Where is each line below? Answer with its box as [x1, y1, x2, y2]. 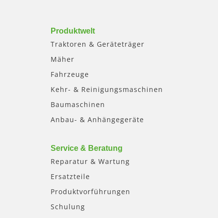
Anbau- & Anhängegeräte [51, 115, 144, 125]
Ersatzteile [51, 172, 90, 182]
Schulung [51, 202, 85, 212]
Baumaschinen [51, 100, 105, 109]
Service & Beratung [51, 144, 123, 153]
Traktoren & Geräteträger [51, 39, 145, 49]
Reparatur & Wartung [51, 157, 130, 166]
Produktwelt [51, 27, 95, 36]
